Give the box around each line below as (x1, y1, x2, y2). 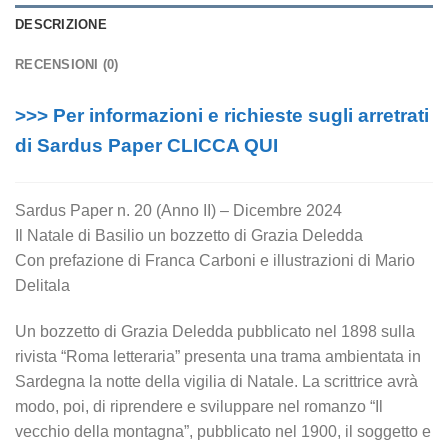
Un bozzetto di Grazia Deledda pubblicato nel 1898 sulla (15, 322, 415, 340)
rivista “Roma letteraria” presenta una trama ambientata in (15, 347, 421, 365)
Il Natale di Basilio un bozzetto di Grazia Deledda (15, 226, 363, 244)
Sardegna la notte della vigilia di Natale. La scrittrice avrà (15, 372, 418, 390)
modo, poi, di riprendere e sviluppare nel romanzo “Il (15, 397, 383, 415)
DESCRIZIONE (15, 17, 107, 33)
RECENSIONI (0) (15, 57, 119, 73)
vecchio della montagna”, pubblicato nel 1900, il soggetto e (15, 422, 431, 440)
